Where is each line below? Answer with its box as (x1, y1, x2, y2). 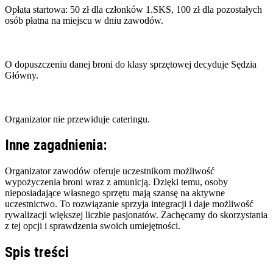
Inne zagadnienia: (5, 136, 107, 154)
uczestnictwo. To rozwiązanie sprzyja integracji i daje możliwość (5, 199, 253, 210)
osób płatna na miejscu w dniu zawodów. (5, 15, 163, 26)
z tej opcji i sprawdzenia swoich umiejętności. (5, 221, 180, 232)
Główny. (5, 69, 38, 80)
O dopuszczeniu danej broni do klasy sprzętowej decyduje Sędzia (5, 58, 257, 69)
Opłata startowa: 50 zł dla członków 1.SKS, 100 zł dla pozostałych (5, 4, 262, 15)
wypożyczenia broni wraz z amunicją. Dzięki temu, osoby (5, 177, 228, 188)
